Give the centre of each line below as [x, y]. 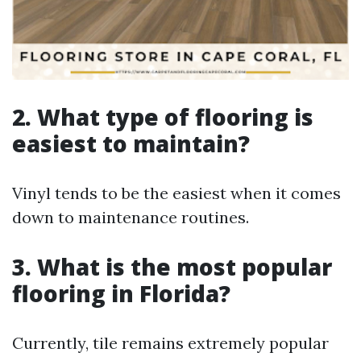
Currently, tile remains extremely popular [170, 343]
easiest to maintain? [131, 143]
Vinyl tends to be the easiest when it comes [176, 193]
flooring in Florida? [121, 293]
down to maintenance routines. [131, 217]
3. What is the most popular [172, 267]
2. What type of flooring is [163, 117]
